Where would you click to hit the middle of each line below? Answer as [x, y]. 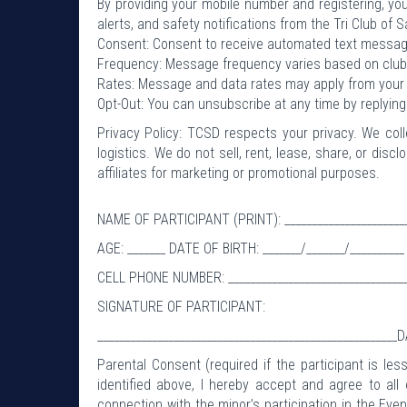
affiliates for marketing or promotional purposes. [238, 173]
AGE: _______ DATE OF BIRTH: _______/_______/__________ [251, 248]
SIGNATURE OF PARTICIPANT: [181, 306]
